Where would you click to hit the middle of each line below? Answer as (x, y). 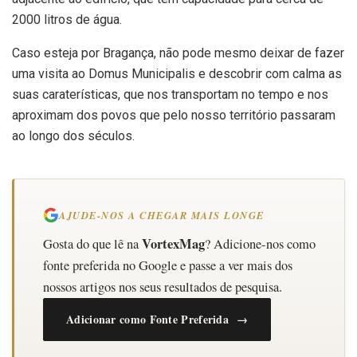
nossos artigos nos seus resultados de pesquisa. (163, 286)
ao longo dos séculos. (73, 135)
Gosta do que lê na (92, 243)
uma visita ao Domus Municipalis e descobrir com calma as (177, 73)
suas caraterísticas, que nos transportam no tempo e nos (170, 94)
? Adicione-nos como (260, 243)
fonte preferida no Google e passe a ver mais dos (168, 265)
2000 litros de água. (67, 19)
